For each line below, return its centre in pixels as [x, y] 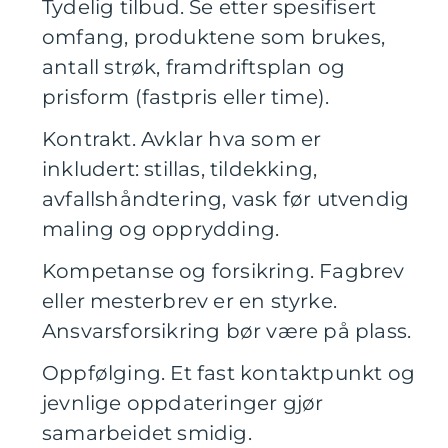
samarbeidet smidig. [147, 432]
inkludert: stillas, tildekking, [180, 168]
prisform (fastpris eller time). [186, 96]
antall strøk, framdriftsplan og [194, 66]
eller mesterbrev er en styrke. [189, 300]
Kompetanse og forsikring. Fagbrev [223, 270]
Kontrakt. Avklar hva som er [182, 138]
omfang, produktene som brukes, [214, 36]
